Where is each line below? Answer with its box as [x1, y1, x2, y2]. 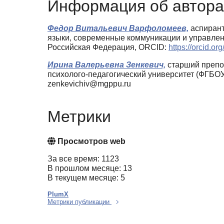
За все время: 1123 [47, 154, 119, 163]
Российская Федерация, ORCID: [47, 42, 168, 51]
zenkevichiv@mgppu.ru [47, 79, 131, 88]
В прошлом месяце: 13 [47, 164, 132, 173]
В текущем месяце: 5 [47, 173, 125, 182]
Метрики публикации [47, 198, 111, 206]
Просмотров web [55, 137, 125, 146]
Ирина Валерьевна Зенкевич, [47, 60, 165, 69]
